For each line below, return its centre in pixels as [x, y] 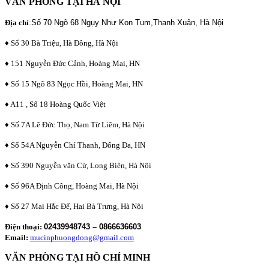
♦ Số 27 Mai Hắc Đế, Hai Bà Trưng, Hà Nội [74, 206]
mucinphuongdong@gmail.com [82, 237]
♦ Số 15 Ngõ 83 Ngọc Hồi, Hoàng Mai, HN [74, 83]
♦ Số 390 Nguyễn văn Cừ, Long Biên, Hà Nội [78, 165]
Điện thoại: [23, 226]
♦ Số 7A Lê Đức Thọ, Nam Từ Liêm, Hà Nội [75, 124]
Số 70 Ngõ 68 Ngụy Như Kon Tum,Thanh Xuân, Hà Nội [127, 22]
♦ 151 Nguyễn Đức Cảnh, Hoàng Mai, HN [72, 63]
